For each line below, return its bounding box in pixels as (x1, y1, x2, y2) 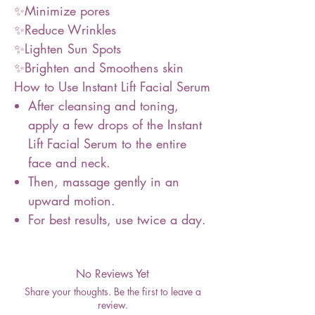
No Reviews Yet (76, 266, 149, 281)
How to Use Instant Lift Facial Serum (14, 78, 210, 95)
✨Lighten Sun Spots (14, 40, 121, 57)
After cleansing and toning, (28, 97, 179, 114)
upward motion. (28, 192, 115, 209)
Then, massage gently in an (28, 173, 179, 190)
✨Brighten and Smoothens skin (14, 59, 184, 76)
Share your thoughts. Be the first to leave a (24, 285, 201, 298)
